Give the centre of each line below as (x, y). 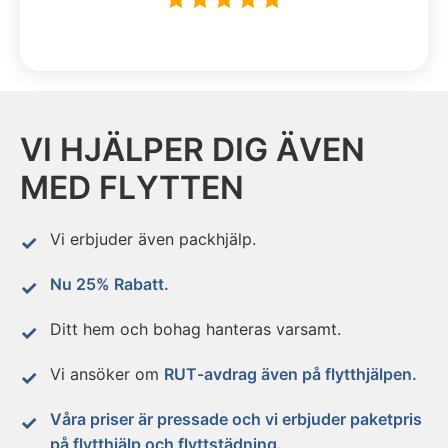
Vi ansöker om (107, 374)
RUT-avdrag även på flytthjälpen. (290, 374)
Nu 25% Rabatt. (109, 284)
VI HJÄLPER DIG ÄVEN (192, 150)
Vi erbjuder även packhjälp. (153, 239)
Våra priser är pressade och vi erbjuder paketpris (236, 419)
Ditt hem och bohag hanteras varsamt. (195, 329)
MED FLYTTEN (132, 188)
